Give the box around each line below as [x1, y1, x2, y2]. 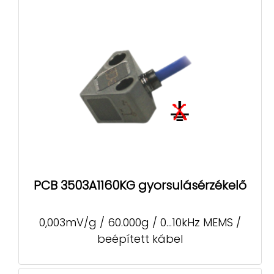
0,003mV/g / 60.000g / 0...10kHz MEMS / [39, 214, 241, 230]
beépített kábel [97, 231, 183, 246]
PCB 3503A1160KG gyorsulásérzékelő [34, 177, 246, 194]
